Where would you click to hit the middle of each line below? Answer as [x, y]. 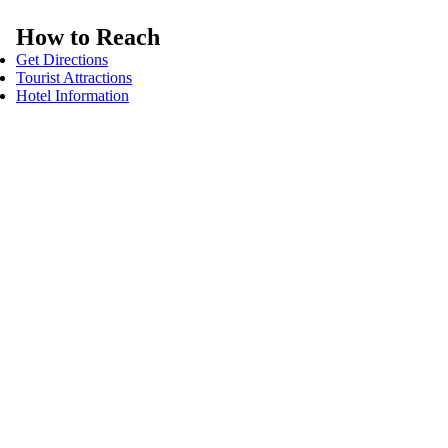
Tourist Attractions [74, 77]
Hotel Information [72, 95]
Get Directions [62, 59]
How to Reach [88, 37]
